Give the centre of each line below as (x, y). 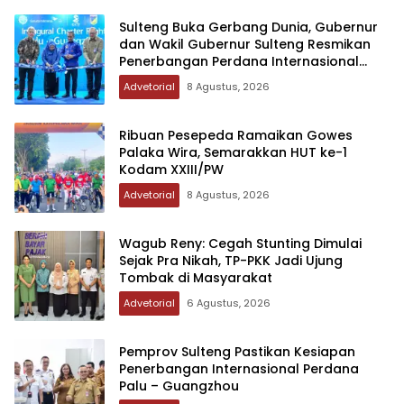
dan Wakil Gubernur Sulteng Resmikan (245, 45)
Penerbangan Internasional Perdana (239, 369)
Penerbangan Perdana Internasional (239, 62)
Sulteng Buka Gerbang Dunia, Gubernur (248, 28)
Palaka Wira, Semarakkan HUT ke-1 (233, 153)
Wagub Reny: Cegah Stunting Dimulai (240, 244)
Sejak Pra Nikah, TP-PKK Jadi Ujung (231, 261)
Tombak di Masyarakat (196, 278)
